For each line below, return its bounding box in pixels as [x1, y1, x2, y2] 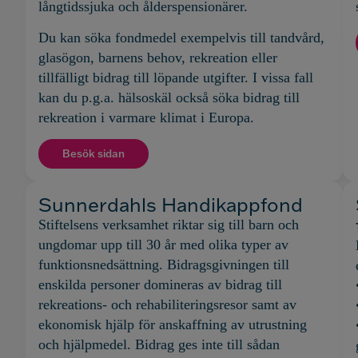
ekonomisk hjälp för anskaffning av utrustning [38, 316, 307, 333]
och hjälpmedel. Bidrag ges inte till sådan [38, 336, 280, 353]
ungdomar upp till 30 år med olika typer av [38, 237, 288, 253]
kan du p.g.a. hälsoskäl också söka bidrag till [38, 89, 300, 105]
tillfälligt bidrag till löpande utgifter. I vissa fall [38, 69, 313, 86]
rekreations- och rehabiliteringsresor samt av [38, 296, 296, 313]
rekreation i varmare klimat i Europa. [38, 109, 254, 125]
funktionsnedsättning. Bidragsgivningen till [38, 257, 289, 273]
